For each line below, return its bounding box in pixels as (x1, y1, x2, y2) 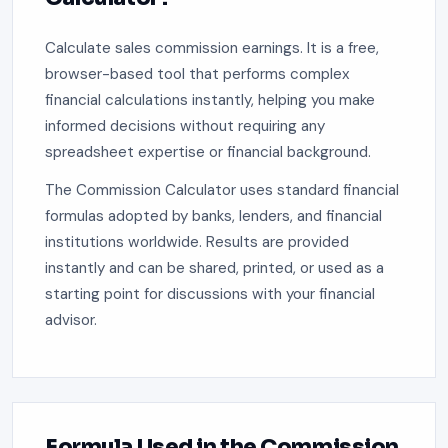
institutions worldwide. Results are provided (45, 232, 349, 253)
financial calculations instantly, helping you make (45, 90, 375, 111)
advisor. (45, 310, 97, 331)
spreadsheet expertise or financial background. (45, 142, 371, 163)
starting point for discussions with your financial (45, 284, 375, 305)
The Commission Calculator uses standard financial (45, 180, 399, 201)
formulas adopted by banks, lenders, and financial (45, 206, 382, 227)
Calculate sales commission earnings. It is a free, (45, 38, 379, 59)
